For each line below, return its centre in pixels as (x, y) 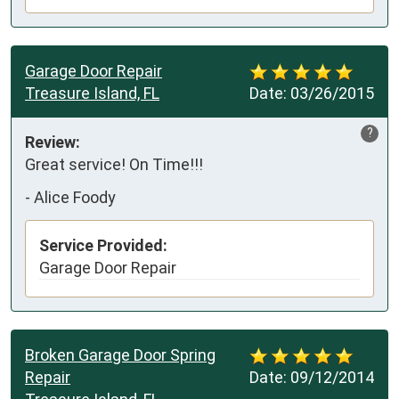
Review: (53, 142)
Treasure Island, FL (92, 93)
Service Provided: (103, 245)
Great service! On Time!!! (114, 164)
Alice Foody (75, 198)
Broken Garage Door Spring (120, 354)
